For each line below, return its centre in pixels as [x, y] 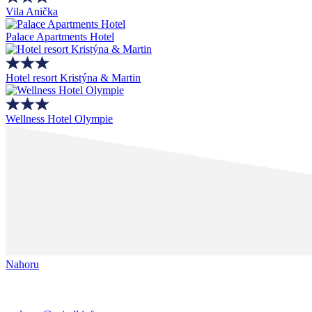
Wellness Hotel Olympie [59, 118]
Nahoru [22, 264]
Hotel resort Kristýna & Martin [73, 77]
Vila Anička [32, 11]
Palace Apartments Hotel [60, 36]
